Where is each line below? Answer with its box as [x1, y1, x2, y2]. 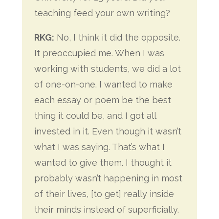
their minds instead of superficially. [34, 204, 179, 215]
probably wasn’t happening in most [34, 173, 182, 183]
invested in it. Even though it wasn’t [34, 126, 181, 136]
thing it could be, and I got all [34, 110, 156, 121]
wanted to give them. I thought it [34, 157, 172, 168]
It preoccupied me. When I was [34, 48, 164, 58]
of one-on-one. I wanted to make [34, 79, 173, 89]
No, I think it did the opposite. [54, 32, 180, 43]
